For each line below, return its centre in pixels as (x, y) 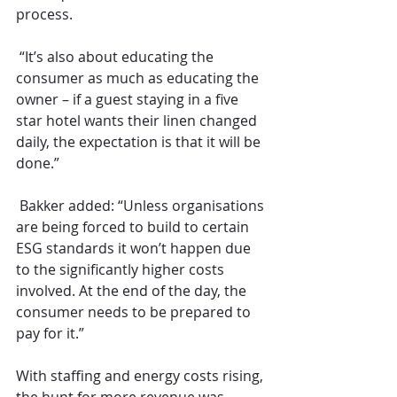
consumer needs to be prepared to (135, 312)
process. (44, 15)
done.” (38, 163)
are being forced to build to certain (134, 227)
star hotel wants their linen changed (138, 121)
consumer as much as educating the (139, 78)
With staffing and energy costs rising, (141, 376)
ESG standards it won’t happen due (135, 249)
